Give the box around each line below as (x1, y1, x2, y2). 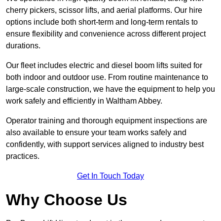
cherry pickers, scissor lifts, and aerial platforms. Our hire (6, 6, 202, 15)
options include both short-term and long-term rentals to (6, 18, 198, 27)
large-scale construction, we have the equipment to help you (6, 85, 215, 94)
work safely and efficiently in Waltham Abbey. (6, 97, 162, 106)
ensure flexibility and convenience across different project (6, 30, 206, 38)
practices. (6, 152, 39, 161)
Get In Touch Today (77, 172, 144, 181)
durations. (6, 41, 40, 50)
